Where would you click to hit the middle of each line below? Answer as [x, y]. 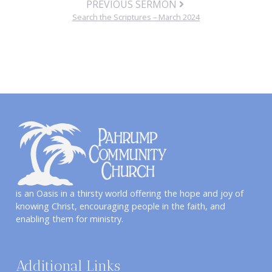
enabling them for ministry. [69, 219]
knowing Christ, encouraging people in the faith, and [120, 206]
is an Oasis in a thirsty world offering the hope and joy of [129, 193]
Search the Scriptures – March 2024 [136, 17]
